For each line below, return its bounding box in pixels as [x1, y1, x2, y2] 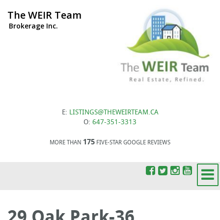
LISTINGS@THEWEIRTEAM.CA [69, 108, 159, 116]
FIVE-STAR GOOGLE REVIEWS [95, 138, 170, 146]
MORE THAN [50, 138, 83, 146]
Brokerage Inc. [9, 21, 58, 30]
